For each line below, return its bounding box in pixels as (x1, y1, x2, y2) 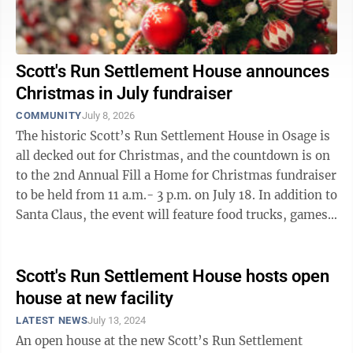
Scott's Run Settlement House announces (16, 61, 329, 81)
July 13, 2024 (87, 314, 147, 326)
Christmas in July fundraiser (16, 84, 232, 103)
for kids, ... (16, 227, 77, 242)
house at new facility (16, 288, 173, 308)
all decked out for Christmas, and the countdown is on (16, 148, 330, 163)
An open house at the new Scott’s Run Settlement (16, 333, 303, 348)
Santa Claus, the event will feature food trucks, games (16, 207, 328, 222)
